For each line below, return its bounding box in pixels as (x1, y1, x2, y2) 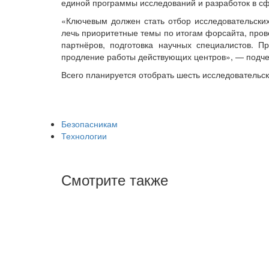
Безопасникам (61, 117, 118, 130)
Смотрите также (61, 168, 168, 190)
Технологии (61, 129, 107, 142)
